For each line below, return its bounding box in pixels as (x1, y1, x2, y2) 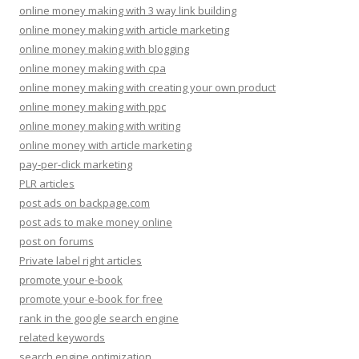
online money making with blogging (19, 41, 189, 56)
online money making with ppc (19, 99, 166, 114)
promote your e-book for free (19, 291, 163, 306)
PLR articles (19, 175, 75, 191)
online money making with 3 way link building (19, 2, 236, 18)
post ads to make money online (19, 214, 172, 229)
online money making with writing (19, 118, 180, 133)
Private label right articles (19, 252, 142, 268)
